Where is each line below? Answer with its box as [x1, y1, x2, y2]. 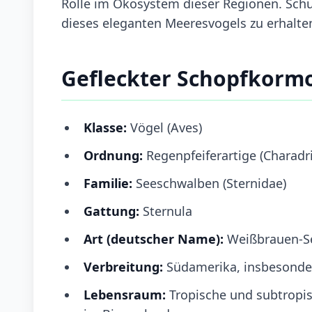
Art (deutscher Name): [84, 230, 227, 247]
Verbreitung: [84, 258, 166, 275]
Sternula [143, 202, 192, 219]
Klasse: [84, 118, 127, 136]
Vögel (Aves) [127, 118, 202, 136]
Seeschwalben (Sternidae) [136, 174, 286, 192]
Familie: [84, 174, 136, 192]
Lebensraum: [84, 286, 166, 303]
